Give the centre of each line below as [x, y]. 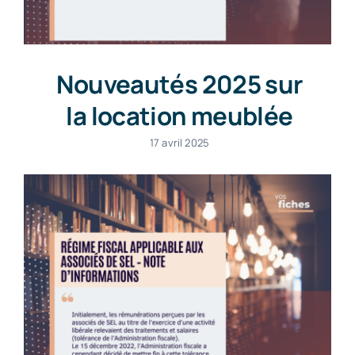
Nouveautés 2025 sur [179, 84]
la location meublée [179, 115]
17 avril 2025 [179, 142]
